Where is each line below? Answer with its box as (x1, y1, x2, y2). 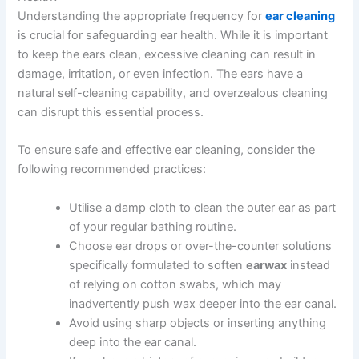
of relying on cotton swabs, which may (69, 276, 282, 292)
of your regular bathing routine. (69, 219, 237, 234)
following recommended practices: (18, 162, 207, 177)
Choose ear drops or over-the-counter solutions (69, 238, 333, 253)
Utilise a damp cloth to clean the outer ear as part (69, 200, 337, 215)
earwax (246, 257, 288, 272)
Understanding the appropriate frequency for (18, 9, 266, 24)
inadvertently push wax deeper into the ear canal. (69, 296, 337, 311)
